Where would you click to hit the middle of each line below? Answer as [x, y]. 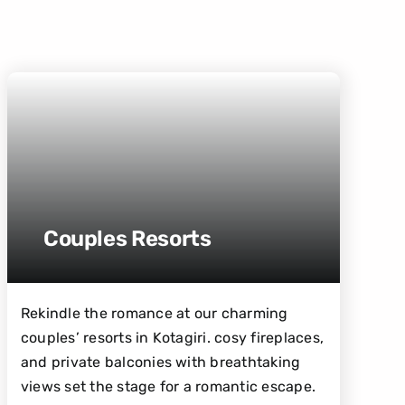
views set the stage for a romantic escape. [168, 386]
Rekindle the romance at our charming [154, 313]
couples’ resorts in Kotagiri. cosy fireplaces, [172, 337]
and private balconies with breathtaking [160, 362]
